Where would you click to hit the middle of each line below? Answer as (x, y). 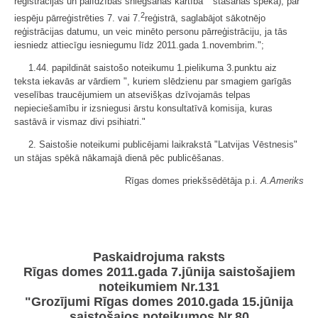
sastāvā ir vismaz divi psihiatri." (80, 121)
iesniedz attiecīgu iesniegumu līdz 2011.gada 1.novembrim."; (139, 45)
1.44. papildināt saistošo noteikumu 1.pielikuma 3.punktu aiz (153, 67)
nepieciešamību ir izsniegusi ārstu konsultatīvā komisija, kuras (143, 108)
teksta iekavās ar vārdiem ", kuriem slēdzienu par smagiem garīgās (153, 81)
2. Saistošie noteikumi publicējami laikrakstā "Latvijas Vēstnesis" (163, 144)
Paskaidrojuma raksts (159, 257)
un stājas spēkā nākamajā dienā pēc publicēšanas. (119, 158)
